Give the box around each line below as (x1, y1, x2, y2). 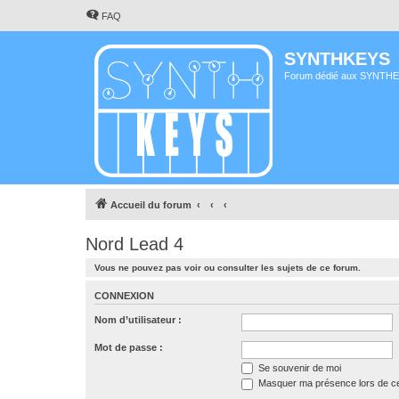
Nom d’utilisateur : (94, 313, 182, 325)
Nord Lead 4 (85, 234, 183, 254)
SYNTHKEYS (284, 49, 390, 69)
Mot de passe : (94, 341, 163, 353)
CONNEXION (94, 290, 154, 302)
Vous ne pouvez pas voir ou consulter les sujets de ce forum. (94, 263, 361, 273)
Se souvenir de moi (256, 362, 341, 373)
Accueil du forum (110, 199, 191, 210)
